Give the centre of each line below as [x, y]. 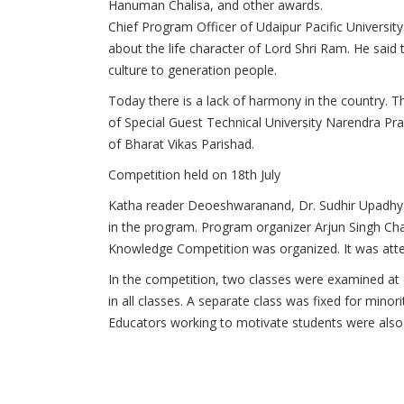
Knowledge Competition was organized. [226, 248]
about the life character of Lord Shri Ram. [231, 48]
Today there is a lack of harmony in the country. [250, 101]
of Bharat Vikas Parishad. [181, 144]
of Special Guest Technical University [217, 122]
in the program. [155, 227]
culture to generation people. [193, 70]
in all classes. [147, 301]
